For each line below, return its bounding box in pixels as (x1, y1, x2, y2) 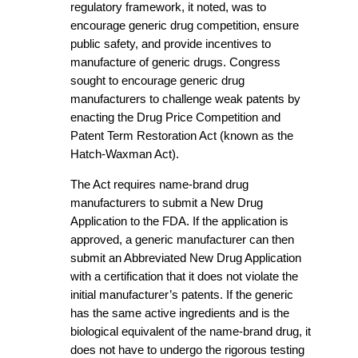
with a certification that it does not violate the (70, 269, 298, 283)
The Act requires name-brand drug (70, 177, 249, 191)
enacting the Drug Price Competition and (70, 110, 280, 124)
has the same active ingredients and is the (70, 306, 289, 320)
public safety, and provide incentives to (70, 37, 271, 50)
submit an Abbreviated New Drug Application (70, 251, 301, 265)
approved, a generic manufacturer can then (70, 233, 294, 246)
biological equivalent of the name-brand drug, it (70, 324, 311, 338)
